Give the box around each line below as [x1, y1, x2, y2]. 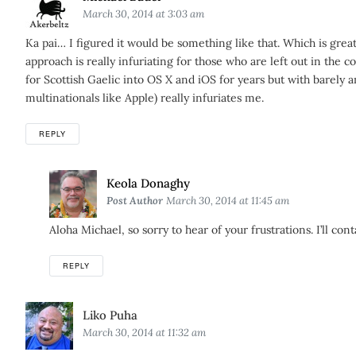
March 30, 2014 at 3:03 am [83, 7, 204, 21]
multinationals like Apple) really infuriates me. [25, 91, 264, 105]
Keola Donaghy [106, 176, 191, 191]
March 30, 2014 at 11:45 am [166, 194, 290, 207]
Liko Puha [83, 308, 137, 323]
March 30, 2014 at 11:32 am [83, 326, 206, 339]
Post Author [106, 194, 164, 207]
